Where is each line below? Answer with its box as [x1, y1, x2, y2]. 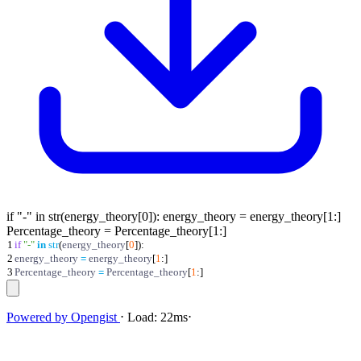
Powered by [6, 309, 71, 324]
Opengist [71, 309, 117, 324]
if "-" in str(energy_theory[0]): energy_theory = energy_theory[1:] [6, 209, 341, 223]
